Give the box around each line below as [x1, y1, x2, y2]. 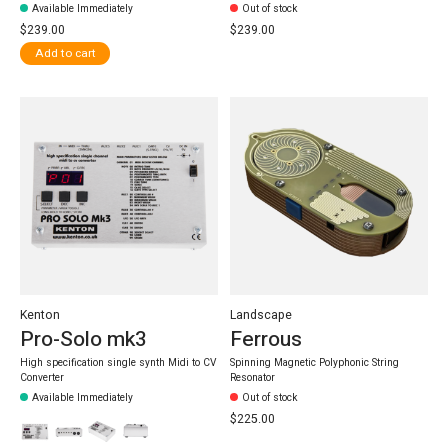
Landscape [229, 305, 292, 324]
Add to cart [34, 45, 96, 63]
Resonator [229, 369, 275, 385]
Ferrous [229, 324, 302, 356]
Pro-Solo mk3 [20, 324, 147, 356]
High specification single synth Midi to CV [20, 354, 216, 370]
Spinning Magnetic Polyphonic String [229, 354, 399, 370]
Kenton [20, 305, 60, 324]
